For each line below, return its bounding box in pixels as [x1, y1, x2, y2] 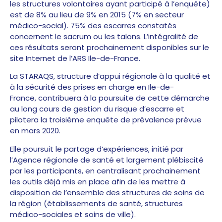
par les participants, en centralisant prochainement [10, 165, 201, 176]
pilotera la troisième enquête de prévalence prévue [10, 114, 202, 125]
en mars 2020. [10, 125, 60, 136]
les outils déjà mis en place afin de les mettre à [10, 176, 185, 187]
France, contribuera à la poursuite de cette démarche [10, 93, 210, 104]
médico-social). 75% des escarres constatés [10, 20, 176, 31]
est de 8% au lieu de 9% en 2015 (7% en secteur [10, 9, 184, 20]
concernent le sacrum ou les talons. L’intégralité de [10, 31, 198, 42]
